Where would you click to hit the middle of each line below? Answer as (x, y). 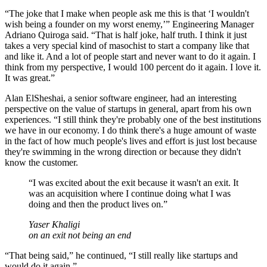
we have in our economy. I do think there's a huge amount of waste (131, 131)
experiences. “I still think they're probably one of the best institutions (133, 120)
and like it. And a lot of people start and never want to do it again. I (130, 57)
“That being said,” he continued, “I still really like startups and (121, 256)
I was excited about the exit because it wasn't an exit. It (136, 183)
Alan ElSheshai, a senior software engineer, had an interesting (121, 98)
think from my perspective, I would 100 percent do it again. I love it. (133, 67)
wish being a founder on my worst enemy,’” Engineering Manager (129, 24)
